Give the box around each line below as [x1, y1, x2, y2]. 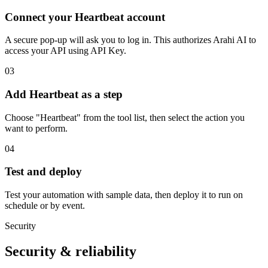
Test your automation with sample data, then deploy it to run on [5, 190, 243, 200]
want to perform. [5, 123, 68, 133]
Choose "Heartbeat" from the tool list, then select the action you [5, 112, 245, 123]
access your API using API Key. [5, 45, 126, 56]
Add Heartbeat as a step [5, 88, 123, 100]
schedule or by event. [5, 200, 85, 211]
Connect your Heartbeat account [5, 10, 165, 23]
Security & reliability [5, 243, 136, 260]
